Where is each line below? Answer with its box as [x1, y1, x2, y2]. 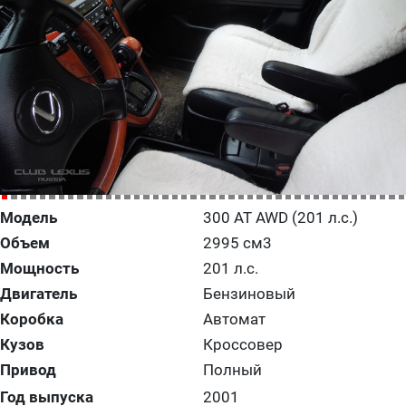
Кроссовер [202, 335, 283, 353]
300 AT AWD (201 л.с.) [202, 208, 358, 227]
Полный [202, 361, 262, 379]
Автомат [202, 310, 266, 328]
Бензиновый [202, 285, 295, 303]
